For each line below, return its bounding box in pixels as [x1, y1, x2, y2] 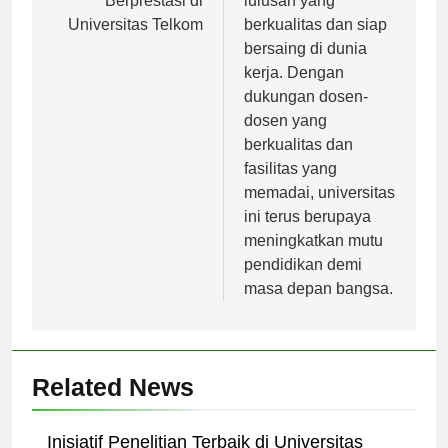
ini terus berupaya [244, 225, 371, 243]
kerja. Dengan [244, 81, 344, 99]
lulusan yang [244, 9, 335, 27]
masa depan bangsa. [244, 297, 393, 315]
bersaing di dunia [244, 57, 367, 75]
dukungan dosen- [244, 105, 368, 123]
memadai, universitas [244, 201, 395, 219]
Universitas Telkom [68, 33, 203, 51]
